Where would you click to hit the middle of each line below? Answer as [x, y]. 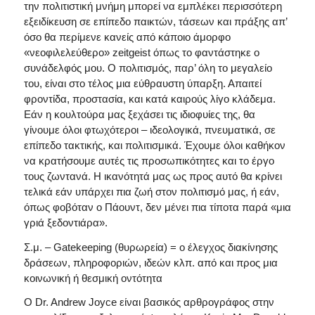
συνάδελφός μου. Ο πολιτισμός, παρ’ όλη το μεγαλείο [148, 67]
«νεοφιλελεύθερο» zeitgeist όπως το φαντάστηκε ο [141, 52]
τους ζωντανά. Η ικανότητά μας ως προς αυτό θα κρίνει [153, 176]
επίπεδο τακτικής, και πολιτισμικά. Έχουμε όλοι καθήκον [154, 145]
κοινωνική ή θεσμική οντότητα [93, 278]
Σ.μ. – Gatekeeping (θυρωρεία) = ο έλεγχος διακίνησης [150, 247]
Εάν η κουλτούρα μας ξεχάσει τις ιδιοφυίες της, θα [139, 114]
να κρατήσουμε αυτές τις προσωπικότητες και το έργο [149, 160]
